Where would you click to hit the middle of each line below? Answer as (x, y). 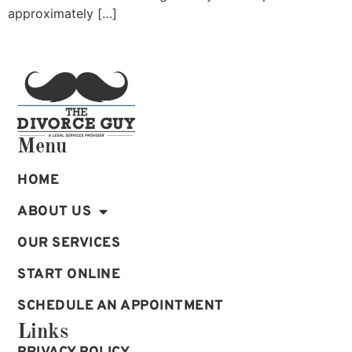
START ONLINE (69, 274)
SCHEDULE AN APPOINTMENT (121, 306)
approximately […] (62, 13)
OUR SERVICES (69, 243)
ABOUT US (55, 211)
